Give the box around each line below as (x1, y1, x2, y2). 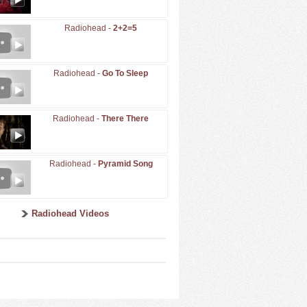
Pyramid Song (97, 159, 153, 169)
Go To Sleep (102, 69, 148, 78)
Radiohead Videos (31, 208, 109, 219)
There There (101, 114, 149, 123)
